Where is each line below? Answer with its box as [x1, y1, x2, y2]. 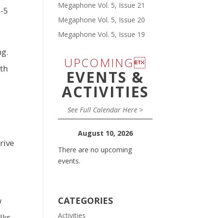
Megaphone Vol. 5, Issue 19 [58, 30, 145, 39]
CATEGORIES [58, 195, 113, 206]
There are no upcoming [58, 145, 132, 154]
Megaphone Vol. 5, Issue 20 [58, 15, 145, 24]
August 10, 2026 [78, 128, 133, 138]
